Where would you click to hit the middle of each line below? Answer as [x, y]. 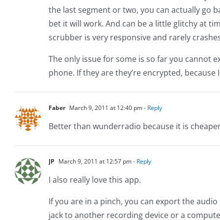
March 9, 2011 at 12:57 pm [94, 161]
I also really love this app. [95, 179]
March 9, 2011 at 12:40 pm [105, 108]
